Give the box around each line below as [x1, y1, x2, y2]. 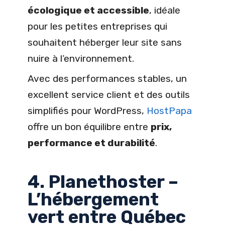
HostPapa [147, 104, 192, 117]
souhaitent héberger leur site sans [28, 36, 182, 48]
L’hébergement [28, 188, 159, 210]
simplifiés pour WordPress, [28, 104, 147, 117]
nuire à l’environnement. [28, 52, 134, 64]
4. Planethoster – [28, 171, 178, 192]
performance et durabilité [28, 137, 155, 149]
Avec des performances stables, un [28, 72, 187, 84]
